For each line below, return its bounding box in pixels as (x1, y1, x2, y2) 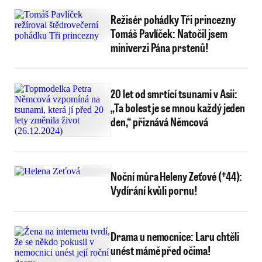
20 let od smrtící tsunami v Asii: (111, 86, 238, 101)
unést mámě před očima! (111, 243, 211, 258)
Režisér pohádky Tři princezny (111, 12, 236, 27)
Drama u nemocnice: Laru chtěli (111, 229, 239, 244)
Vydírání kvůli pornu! (111, 182, 197, 198)
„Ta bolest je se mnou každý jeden (111, 100, 246, 115)
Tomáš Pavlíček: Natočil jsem (111, 26, 227, 41)
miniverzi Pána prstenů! (111, 40, 208, 55)
